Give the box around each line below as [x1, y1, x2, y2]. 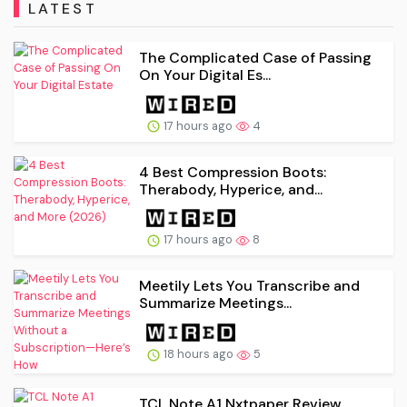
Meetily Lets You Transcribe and [139, 276, 360, 296]
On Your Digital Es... [139, 65, 271, 84]
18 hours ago [161, 346, 236, 362]
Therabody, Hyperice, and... [139, 179, 323, 199]
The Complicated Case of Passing [139, 47, 372, 67]
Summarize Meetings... [139, 293, 292, 313]
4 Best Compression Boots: [139, 162, 326, 182]
